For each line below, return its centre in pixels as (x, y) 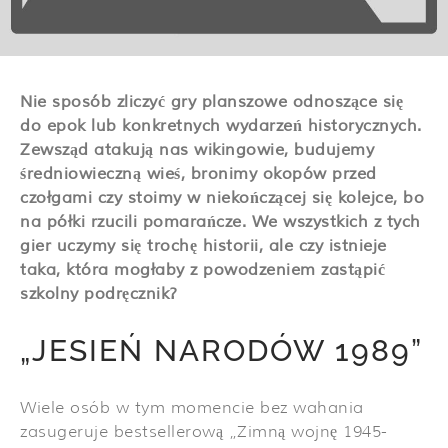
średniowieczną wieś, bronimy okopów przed (198, 174)
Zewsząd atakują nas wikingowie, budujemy (197, 150)
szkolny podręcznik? (99, 294)
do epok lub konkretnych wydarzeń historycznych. (221, 126)
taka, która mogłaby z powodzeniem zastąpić (202, 270)
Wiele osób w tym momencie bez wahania (192, 407)
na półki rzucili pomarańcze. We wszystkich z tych (220, 222)
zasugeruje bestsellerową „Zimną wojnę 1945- (204, 431)
